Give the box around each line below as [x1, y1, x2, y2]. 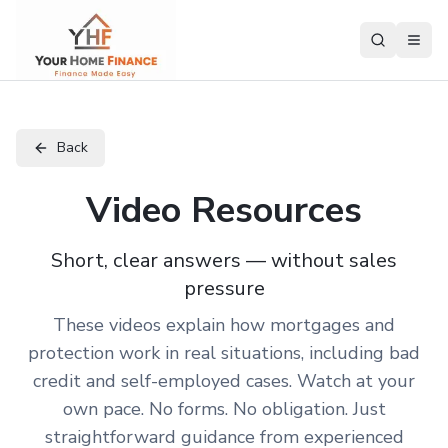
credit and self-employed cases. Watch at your [33, 369, 415, 393]
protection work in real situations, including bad [28, 341, 420, 365]
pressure [183, 275, 265, 302]
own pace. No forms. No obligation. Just [62, 397, 386, 421]
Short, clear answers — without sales [51, 247, 397, 274]
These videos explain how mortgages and [53, 313, 395, 337]
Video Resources [86, 186, 362, 235]
